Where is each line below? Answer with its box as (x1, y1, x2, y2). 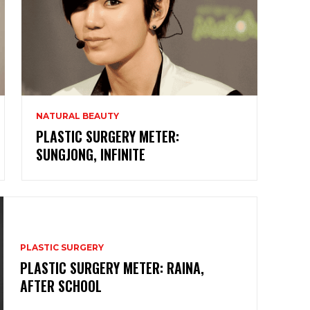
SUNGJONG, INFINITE (36, 143, 146, 165)
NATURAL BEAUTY (36, 110, 120, 121)
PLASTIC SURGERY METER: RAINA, (20, 257, 205, 278)
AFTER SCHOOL (20, 275, 102, 296)
